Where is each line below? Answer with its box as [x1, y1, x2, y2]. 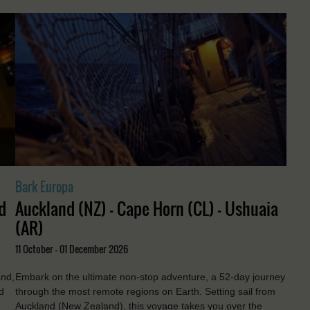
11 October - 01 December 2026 [15, 241, 128, 257]
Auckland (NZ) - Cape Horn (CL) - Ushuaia [15, 196, 278, 221]
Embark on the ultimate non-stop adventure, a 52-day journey [15, 271, 285, 283]
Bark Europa [15, 178, 73, 197]
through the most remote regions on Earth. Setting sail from [15, 286, 275, 298]
